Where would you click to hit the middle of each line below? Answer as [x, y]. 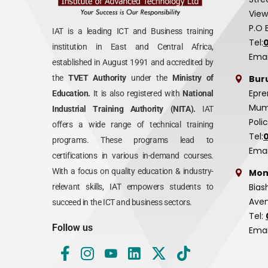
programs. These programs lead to [133, 140]
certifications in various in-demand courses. [133, 156]
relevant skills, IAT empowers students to [133, 187]
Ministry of [191, 78]
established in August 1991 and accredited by [133, 63]
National [198, 94]
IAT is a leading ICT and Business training [133, 31]
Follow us [72, 228]
